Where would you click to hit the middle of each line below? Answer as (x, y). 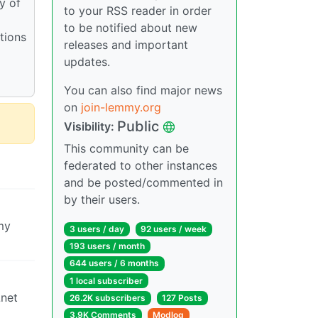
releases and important (126, 45)
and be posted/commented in (143, 182)
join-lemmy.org (121, 107)
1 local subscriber (106, 280)
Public (138, 126)
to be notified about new (131, 28)
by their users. (102, 199)
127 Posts (182, 297)
